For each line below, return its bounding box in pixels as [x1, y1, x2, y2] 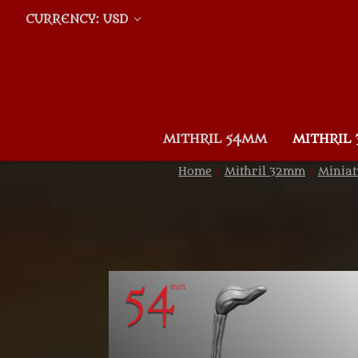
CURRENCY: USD [25, 13, 132, 26]
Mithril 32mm [224, 165, 305, 178]
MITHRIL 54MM [163, 131, 268, 146]
